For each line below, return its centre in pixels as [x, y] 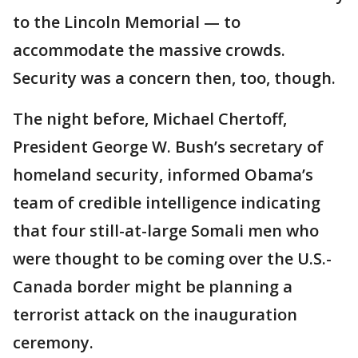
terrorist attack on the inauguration [155, 314]
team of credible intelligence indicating [167, 203]
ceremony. [53, 342]
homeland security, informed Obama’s [163, 175]
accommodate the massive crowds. [149, 50]
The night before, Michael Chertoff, [150, 119]
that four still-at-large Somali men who [166, 231]
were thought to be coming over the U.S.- [172, 259]
